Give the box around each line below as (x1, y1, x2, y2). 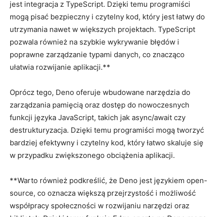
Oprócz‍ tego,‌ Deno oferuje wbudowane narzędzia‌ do (10, 87, 190, 97)
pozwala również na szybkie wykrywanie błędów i (10, 37, 179, 46)
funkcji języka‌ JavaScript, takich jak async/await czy (10, 112, 186, 122)
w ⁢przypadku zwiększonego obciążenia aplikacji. (10, 150, 175, 160)
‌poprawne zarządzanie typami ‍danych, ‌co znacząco (10, 49, 185, 59)
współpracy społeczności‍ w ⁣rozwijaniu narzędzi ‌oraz (10, 201, 189, 210)
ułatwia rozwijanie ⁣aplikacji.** (10, 62, 110, 72)
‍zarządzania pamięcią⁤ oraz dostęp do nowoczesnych (10, 100, 189, 109)
